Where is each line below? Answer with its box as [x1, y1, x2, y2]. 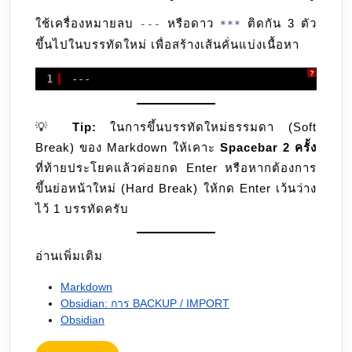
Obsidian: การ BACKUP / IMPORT [60, 297, 229, 310]
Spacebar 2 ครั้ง [219, 141, 317, 155]
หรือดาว [161, 16, 220, 31]
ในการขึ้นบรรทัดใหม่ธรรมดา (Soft [96, 120, 317, 134]
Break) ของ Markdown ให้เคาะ [35, 141, 220, 155]
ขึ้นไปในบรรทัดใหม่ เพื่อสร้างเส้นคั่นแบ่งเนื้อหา [35, 38, 299, 52]
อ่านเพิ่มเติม [35, 249, 103, 263]
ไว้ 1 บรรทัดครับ [35, 202, 129, 216]
